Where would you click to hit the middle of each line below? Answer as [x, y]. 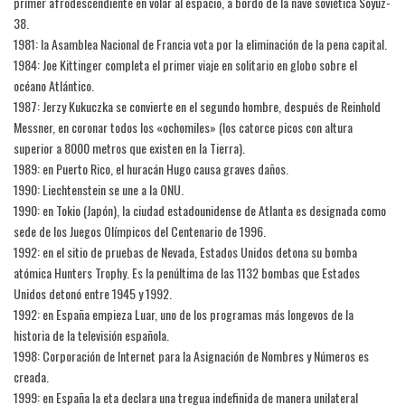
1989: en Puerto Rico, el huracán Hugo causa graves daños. [151, 169]
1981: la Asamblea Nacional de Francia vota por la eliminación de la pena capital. [200, 44]
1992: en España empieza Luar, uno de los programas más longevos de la [184, 314]
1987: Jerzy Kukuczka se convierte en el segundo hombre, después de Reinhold [197, 106]
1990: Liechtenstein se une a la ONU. [99, 189]
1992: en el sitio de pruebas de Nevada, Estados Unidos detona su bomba [185, 252]
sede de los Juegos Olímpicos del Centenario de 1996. [140, 231]
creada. [31, 377]
